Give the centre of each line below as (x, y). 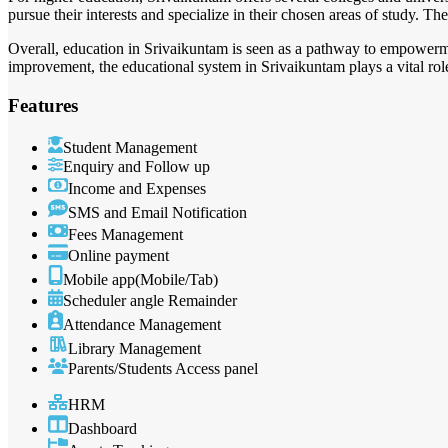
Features (43, 105)
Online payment (118, 256)
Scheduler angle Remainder (150, 301)
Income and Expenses (137, 188)
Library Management (134, 349)
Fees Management (125, 234)
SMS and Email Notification (157, 212)
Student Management (130, 147)
